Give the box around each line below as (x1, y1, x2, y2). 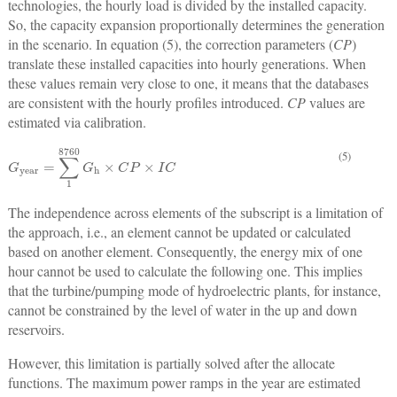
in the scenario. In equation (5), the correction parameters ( (7, 34, 333, 53)
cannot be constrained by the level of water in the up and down (7, 300, 357, 320)
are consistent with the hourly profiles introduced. (7, 92, 287, 112)
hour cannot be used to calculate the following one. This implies (7, 261, 362, 281)
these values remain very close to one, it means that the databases (7, 73, 369, 92)
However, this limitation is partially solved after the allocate (7, 354, 335, 373)
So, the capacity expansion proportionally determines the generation (7, 14, 385, 34)
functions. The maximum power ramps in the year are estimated (7, 373, 361, 393)
